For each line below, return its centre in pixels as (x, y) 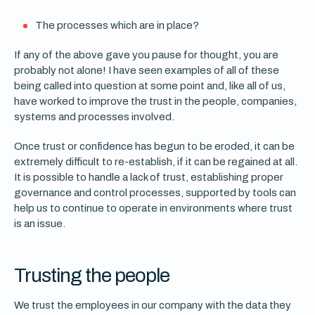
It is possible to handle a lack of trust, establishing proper (149, 177)
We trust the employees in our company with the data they (153, 305)
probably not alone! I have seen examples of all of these (147, 70)
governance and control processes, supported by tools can (155, 193)
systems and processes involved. (94, 117)
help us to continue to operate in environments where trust (153, 208)
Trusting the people (92, 275)
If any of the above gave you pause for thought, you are (146, 55)
